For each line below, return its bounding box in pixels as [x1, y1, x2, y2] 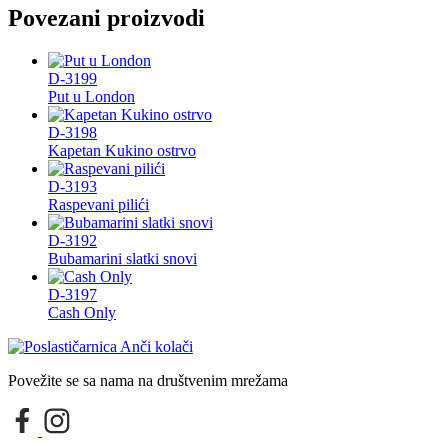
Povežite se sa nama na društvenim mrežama [8, 371, 288, 389]
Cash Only [48, 303, 116, 321]
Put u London [48, 87, 135, 105]
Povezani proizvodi [8, 4, 205, 31]
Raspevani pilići [48, 195, 149, 213]
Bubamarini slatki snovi [48, 249, 197, 267]
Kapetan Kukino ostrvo [48, 141, 196, 159]
